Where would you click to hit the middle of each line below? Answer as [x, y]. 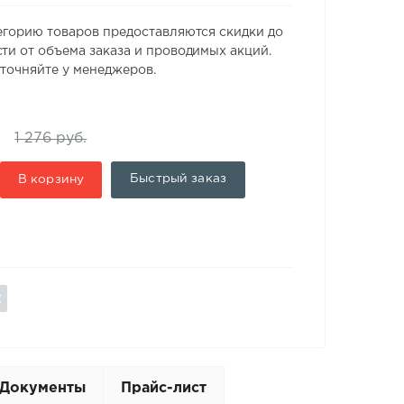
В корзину [51, 180]
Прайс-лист [164, 388]
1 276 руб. [51, 138]
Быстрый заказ [178, 179]
